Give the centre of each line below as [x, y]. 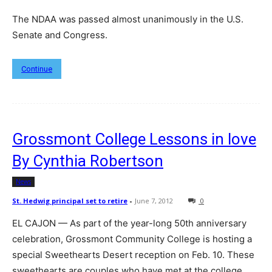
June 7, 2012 [154, 200]
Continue [37, 69]
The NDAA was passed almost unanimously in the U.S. [128, 19]
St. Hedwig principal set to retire [70, 200]
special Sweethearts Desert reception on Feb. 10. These [133, 255]
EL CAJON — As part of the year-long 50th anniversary [129, 223]
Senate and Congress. [60, 35]
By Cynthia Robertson [88, 161]
